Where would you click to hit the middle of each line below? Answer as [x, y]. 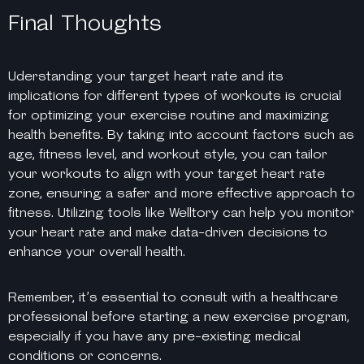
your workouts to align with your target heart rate [167, 174]
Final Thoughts [85, 23]
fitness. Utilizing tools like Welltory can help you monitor [181, 213]
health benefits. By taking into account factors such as [181, 135]
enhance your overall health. [97, 252]
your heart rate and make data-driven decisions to [168, 232]
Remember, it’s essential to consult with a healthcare [173, 297]
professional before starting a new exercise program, [179, 317]
